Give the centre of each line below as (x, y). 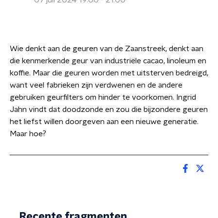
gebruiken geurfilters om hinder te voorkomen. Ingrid (103, 97)
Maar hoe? (28, 134)
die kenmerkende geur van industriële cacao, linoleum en (108, 61)
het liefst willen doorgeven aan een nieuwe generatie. (104, 122)
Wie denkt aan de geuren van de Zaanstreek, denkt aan (107, 49)
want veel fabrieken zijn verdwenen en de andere (96, 85)
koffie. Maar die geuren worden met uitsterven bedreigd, (109, 73)
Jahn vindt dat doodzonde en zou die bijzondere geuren (109, 109)
